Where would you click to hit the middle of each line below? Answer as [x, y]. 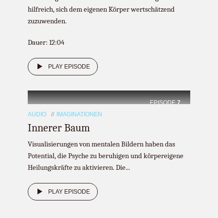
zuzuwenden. [47, 21]
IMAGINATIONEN [79, 114]
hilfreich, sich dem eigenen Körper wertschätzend [101, 9]
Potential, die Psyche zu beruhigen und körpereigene [106, 156]
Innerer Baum [59, 128]
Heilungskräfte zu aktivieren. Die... [79, 167]
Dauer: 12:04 [46, 42]
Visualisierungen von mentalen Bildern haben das [101, 144]
